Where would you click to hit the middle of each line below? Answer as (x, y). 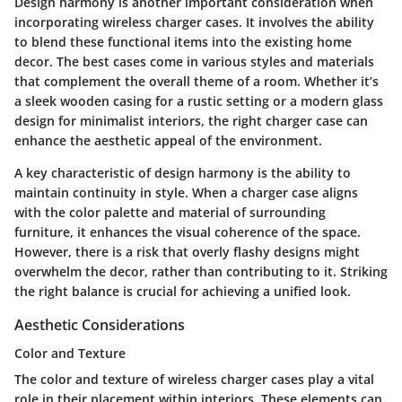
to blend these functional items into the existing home (183, 41)
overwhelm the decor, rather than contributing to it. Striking (201, 271)
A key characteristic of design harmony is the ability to (183, 172)
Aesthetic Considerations (100, 324)
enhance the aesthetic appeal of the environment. (168, 140)
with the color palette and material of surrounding (170, 212)
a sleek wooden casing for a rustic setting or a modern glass (199, 100)
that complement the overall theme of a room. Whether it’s (197, 81)
